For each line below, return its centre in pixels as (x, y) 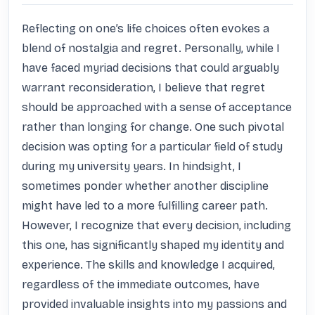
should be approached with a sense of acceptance (157, 107)
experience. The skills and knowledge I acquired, (148, 265)
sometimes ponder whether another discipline (145, 186)
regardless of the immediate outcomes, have (141, 284)
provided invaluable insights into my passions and (154, 304)
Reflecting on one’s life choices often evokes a (146, 28)
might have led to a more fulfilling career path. (145, 206)
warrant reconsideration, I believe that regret (143, 88)
